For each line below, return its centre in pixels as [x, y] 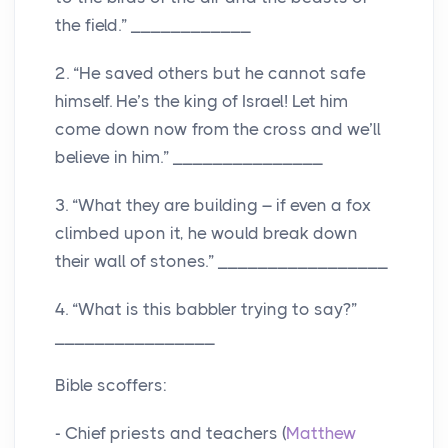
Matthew [321, 433]
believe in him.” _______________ [189, 157]
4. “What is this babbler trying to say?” [206, 309]
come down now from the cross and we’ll [218, 129]
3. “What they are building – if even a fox [213, 205]
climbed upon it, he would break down [206, 233]
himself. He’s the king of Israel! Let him [201, 101]
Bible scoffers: [111, 385]
